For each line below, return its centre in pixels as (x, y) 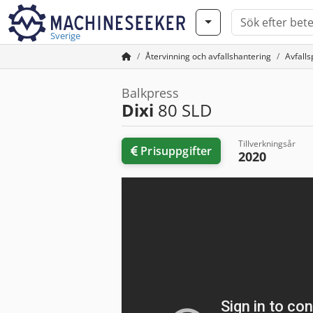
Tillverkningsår (267, 144)
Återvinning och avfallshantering (208, 56)
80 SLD (183, 110)
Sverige (65, 36)
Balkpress (150, 93)
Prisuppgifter (176, 151)
